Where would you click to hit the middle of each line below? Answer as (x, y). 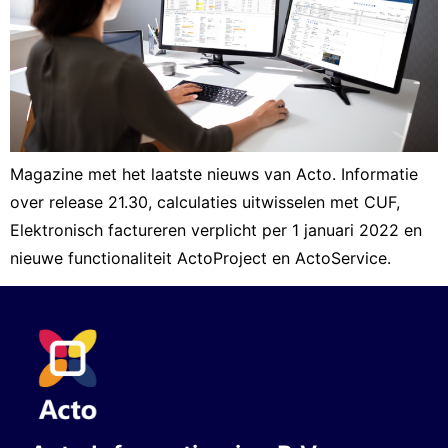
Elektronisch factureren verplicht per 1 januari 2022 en (216, 230)
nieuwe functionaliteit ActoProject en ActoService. (200, 258)
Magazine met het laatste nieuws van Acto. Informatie (214, 174)
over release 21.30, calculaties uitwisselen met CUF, (205, 202)
